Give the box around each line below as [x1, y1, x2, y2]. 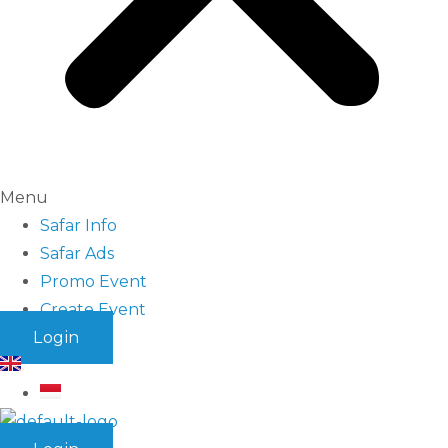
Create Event [40, 299, 146, 319]
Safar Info [40, 215, 117, 235]
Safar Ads [40, 243, 114, 263]
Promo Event [40, 271, 147, 291]
